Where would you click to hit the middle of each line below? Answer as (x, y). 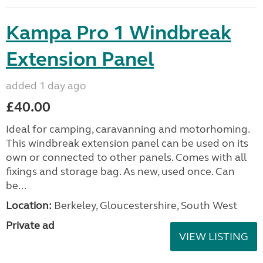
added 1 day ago (46, 86)
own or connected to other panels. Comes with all (126, 157)
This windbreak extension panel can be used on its (127, 143)
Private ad (30, 225)
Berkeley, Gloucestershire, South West (144, 205)
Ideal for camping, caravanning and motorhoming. (128, 129)
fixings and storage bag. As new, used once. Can (120, 171)
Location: (29, 205)
